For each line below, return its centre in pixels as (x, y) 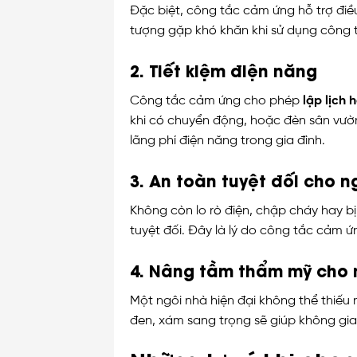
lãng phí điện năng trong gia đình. (227, 141)
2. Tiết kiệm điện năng (223, 70)
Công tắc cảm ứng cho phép (216, 101)
